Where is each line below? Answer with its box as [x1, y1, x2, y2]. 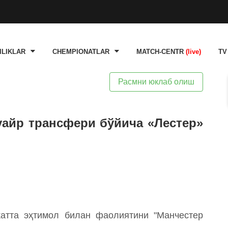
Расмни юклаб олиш [118, 77, 194, 86]
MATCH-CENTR [136, 48, 186, 55]
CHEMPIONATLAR [52, 48, 109, 55]
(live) [186, 48, 201, 55]
